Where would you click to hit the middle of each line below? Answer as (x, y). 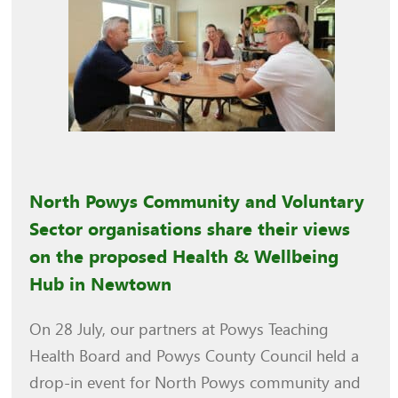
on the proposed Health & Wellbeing (184, 257)
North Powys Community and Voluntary (197, 202)
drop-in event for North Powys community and (195, 382)
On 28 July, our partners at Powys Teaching (179, 329)
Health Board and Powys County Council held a (195, 356)
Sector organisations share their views (190, 229)
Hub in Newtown (101, 284)
